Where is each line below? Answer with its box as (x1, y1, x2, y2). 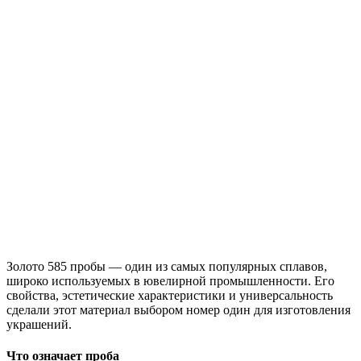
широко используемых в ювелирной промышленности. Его (6, 273, 334, 288)
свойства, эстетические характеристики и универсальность (6, 288, 333, 302)
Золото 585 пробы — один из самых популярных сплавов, (6, 259, 327, 273)
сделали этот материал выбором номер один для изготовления (6, 302, 351, 317)
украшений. (6, 317, 72, 331)
